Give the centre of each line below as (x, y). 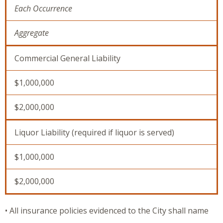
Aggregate (32, 33)
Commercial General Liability (67, 58)
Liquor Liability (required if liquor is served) (94, 133)
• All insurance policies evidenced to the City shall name (107, 211)
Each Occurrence (43, 9)
